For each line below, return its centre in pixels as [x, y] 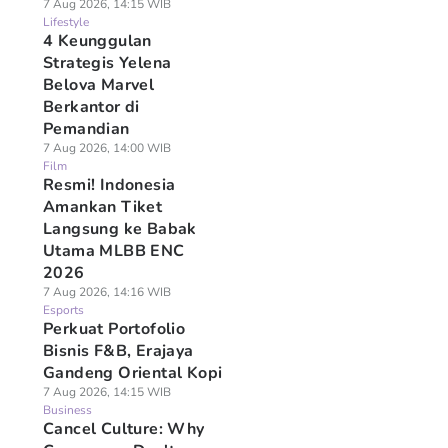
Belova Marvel [98, 85]
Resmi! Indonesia [109, 185]
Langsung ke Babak [119, 229]
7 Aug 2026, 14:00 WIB [106, 148]
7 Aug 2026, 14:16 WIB [106, 292]
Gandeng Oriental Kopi [132, 373]
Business [67, 410]
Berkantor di [91, 107]
